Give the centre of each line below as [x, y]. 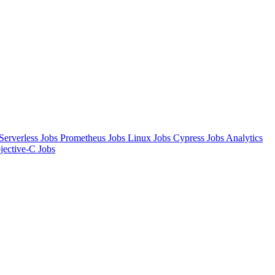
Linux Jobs [150, 138]
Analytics [244, 138]
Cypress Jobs [199, 138]
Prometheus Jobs [94, 138]
